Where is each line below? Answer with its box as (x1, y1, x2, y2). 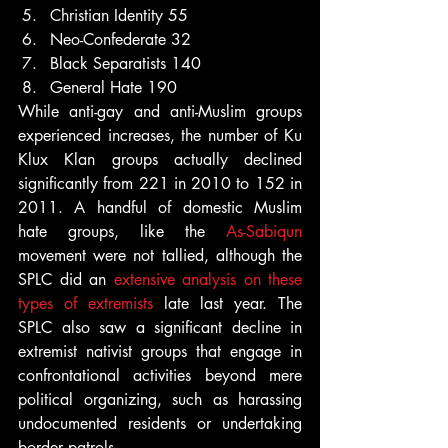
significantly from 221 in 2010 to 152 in (18, 173, 302, 194)
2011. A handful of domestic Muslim (18, 197, 302, 218)
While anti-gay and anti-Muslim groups (18, 101, 302, 122)
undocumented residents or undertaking (18, 413, 302, 434)
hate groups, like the (18, 221, 226, 242)
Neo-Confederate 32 (50, 29, 191, 50)
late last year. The (153, 293, 302, 314)
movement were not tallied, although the (18, 245, 302, 266)
